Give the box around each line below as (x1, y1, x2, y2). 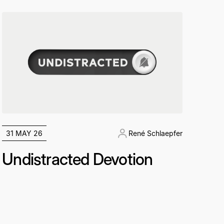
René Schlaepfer (128, 129, 182, 137)
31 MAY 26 (6, 129, 43, 137)
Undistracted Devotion (2, 149, 153, 169)
